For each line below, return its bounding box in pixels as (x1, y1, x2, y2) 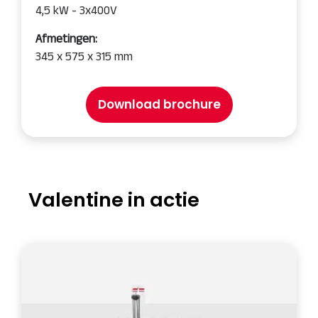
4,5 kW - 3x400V (35, 4, 117, 16)
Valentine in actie (28, 186, 199, 214)
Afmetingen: (35, 32, 97, 45)
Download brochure (97, 96, 221, 113)
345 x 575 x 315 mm (35, 50, 133, 62)
